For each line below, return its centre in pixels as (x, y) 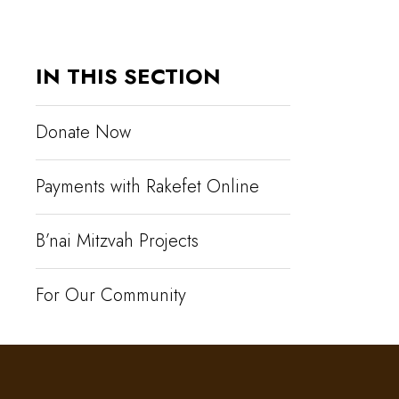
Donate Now (83, 133)
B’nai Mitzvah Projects (117, 241)
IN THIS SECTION (128, 77)
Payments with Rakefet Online (147, 187)
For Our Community (111, 296)
